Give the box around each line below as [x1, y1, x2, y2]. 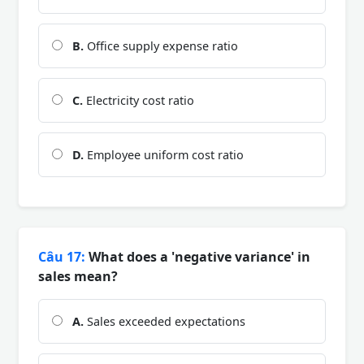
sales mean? [38, 266, 118, 285]
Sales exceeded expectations [84, 313, 245, 329]
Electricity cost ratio [83, 92, 194, 108]
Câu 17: [38, 247, 85, 266]
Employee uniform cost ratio [84, 146, 244, 162]
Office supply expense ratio [84, 37, 238, 54]
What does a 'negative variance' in [85, 247, 310, 266]
